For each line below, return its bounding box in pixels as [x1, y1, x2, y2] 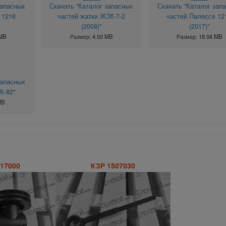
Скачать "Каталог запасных [49, 2, 133, 11]
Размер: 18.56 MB [176, 32, 222, 41]
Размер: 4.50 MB [70, 32, 112, 41]
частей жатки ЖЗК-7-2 [57, 12, 125, 21]
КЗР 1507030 [90, 160, 135, 171]
